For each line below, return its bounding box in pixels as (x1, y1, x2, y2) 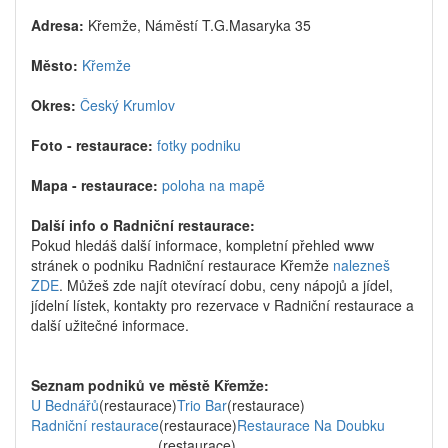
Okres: (31, 95, 76, 115)
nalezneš (333, 255, 390, 275)
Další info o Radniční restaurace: (31, 215, 255, 235)
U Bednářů (31, 395, 99, 415)
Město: (31, 55, 78, 75)
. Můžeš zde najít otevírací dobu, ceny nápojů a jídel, (59, 275, 393, 295)
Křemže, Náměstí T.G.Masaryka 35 (84, 15, 311, 35)
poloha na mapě (162, 175, 265, 195)
